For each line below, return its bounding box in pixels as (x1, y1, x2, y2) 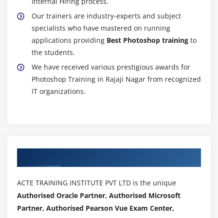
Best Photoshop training (107, 35, 190, 45)
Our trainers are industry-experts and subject (32, 11, 181, 20)
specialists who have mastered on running (32, 23, 170, 33)
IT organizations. (32, 86, 86, 96)
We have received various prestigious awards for (32, 62, 190, 72)
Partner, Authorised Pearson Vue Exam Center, (17, 203, 174, 213)
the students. (32, 47, 75, 57)
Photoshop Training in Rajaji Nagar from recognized (32, 74, 201, 84)
